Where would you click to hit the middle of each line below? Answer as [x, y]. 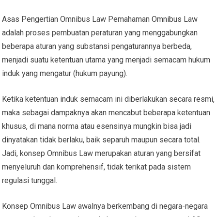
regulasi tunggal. [30, 180]
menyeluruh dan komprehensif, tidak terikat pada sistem [97, 167]
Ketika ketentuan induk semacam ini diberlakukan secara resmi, [108, 99]
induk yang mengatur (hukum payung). [65, 73]
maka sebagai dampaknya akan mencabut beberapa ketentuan [106, 112]
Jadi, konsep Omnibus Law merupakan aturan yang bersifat [101, 153]
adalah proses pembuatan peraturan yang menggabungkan [100, 32]
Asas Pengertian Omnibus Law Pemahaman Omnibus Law [100, 19]
